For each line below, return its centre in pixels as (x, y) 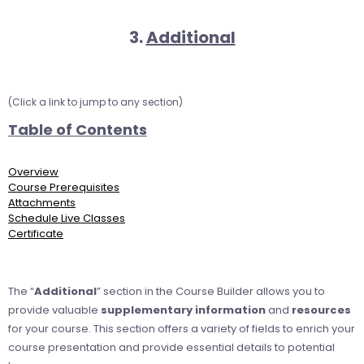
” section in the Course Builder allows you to (211, 291)
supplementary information (183, 310)
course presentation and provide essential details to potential (171, 347)
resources (321, 310)
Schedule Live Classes (67, 218)
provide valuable (54, 310)
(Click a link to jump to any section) (95, 102)
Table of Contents (78, 129)
